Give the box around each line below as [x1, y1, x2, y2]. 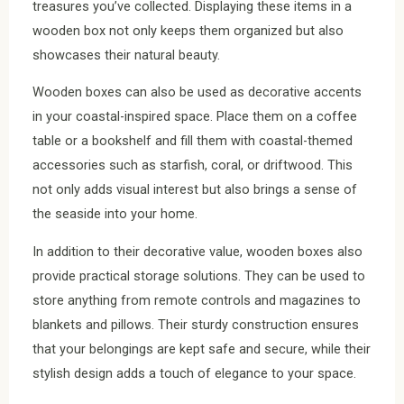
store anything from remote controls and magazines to [32, 291, 361, 308]
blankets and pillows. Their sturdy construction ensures [32, 316, 359, 333]
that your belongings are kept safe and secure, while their [32, 340, 371, 357]
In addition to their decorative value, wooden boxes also [32, 243, 363, 260]
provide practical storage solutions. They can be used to [32, 267, 365, 284]
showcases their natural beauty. [32, 46, 220, 63]
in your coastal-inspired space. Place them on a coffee [32, 108, 357, 125]
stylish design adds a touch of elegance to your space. [32, 364, 356, 381]
